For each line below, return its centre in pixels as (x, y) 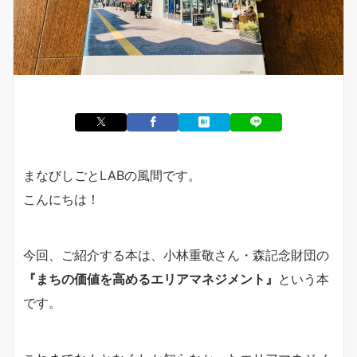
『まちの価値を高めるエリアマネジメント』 (151, 279)
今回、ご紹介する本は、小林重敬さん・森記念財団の (176, 255)
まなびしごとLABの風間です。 (112, 175)
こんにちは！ (61, 199)
